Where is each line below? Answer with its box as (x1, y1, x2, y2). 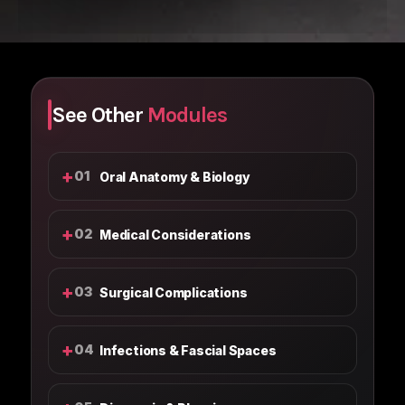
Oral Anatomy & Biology (99, 168, 250, 184)
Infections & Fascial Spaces (99, 342, 277, 358)
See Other (52, 101, 148, 127)
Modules (147, 101, 227, 127)
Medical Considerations (99, 226, 251, 242)
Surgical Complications (99, 284, 248, 300)
